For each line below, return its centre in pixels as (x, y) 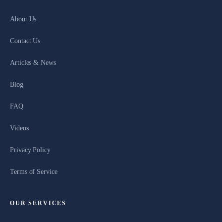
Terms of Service (34, 171)
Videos (19, 128)
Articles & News (33, 62)
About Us (23, 19)
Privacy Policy (30, 150)
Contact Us (25, 41)
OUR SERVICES (38, 203)
